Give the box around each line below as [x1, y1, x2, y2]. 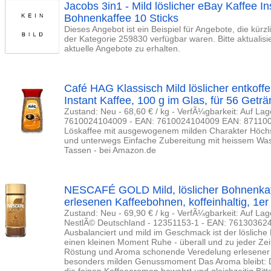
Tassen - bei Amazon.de [64, 145, 156, 155]
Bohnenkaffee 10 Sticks [64, 12, 178, 24]
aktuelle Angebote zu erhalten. [64, 44, 180, 53]
